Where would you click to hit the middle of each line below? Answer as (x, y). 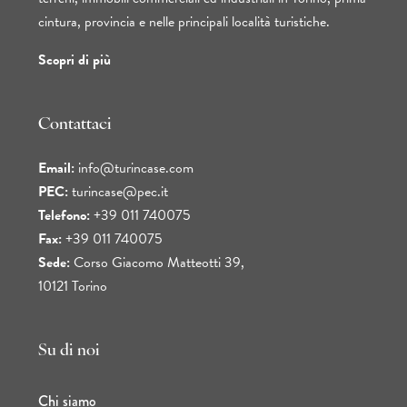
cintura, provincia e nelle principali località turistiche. (184, 22)
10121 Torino (73, 287)
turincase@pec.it (120, 192)
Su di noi (69, 352)
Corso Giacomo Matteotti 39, (157, 263)
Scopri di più (74, 60)
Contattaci (75, 125)
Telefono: (64, 216)
